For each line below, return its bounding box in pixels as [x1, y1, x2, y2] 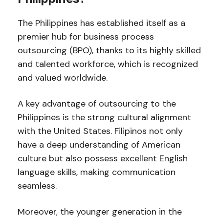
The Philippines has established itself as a [17, 17, 185, 29]
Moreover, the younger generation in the [17, 205, 182, 218]
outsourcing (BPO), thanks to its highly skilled [17, 44, 201, 56]
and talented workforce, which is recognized [17, 58, 198, 70]
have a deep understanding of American [17, 138, 180, 151]
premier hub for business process [17, 30, 154, 43]
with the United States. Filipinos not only [17, 125, 183, 137]
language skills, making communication [17, 166, 175, 178]
